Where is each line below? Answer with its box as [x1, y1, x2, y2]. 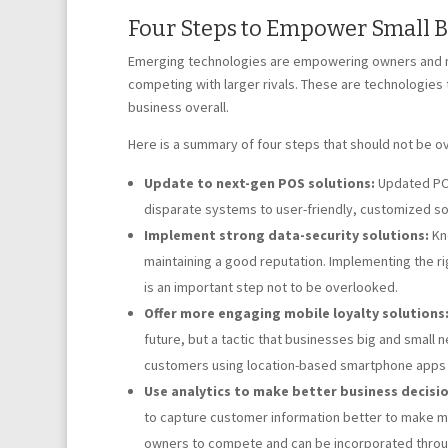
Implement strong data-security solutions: [143, 226, 429, 244]
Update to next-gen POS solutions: [143, 174, 375, 192]
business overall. [127, 98, 229, 116]
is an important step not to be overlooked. [143, 278, 398, 296]
